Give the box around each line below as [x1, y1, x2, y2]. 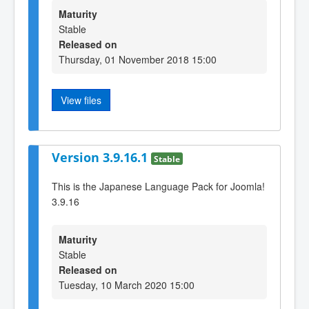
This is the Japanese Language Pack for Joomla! [52, 179, 265, 194]
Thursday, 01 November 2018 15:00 [59, 52, 217, 67]
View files [61, 93, 101, 108]
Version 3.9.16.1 [52, 148, 151, 166]
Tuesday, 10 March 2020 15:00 [59, 277, 195, 292]
